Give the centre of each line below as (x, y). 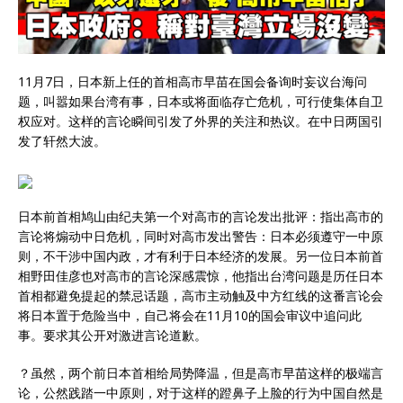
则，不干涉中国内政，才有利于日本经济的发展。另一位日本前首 (201, 256)
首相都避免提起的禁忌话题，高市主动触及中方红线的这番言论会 (201, 296)
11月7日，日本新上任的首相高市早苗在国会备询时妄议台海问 (193, 82)
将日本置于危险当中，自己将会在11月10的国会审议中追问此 (190, 316)
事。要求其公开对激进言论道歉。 (112, 336)
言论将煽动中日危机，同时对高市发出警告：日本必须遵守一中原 (201, 237)
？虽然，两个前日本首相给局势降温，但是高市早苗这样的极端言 (201, 373)
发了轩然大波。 (62, 141)
